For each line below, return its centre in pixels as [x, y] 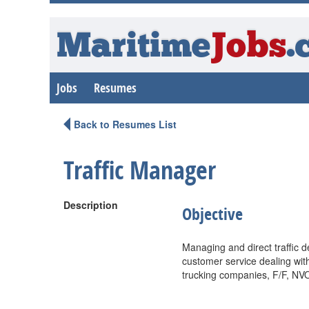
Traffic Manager [140, 170]
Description [91, 205]
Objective [212, 214]
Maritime [133, 48]
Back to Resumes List [125, 124]
